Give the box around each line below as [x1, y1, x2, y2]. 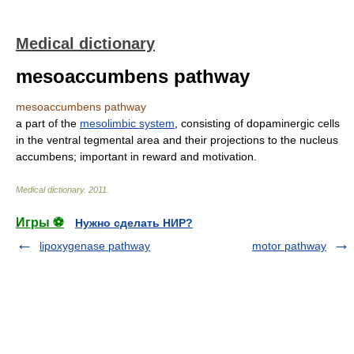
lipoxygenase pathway [40, 239, 150, 252]
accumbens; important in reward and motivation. [16, 150, 257, 163]
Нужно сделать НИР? [75, 217, 193, 229]
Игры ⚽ [16, 216, 64, 229]
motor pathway [252, 239, 326, 252]
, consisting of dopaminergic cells [175, 117, 340, 130]
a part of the [16, 117, 80, 130]
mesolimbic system [80, 117, 175, 130]
